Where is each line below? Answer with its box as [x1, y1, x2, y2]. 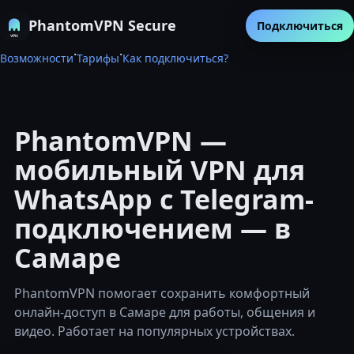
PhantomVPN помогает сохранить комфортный [14, 284, 310, 302]
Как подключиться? [122, 51, 228, 66]
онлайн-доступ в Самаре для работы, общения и [14, 303, 315, 321]
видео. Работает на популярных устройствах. [14, 322, 295, 340]
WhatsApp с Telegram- [14, 181, 314, 217]
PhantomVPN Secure [28, 16, 176, 35]
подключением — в [14, 210, 291, 247]
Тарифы [77, 51, 119, 66]
